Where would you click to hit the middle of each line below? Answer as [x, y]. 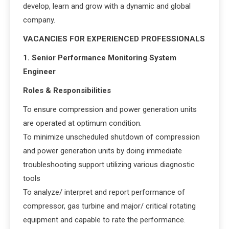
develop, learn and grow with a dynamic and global [107, 6]
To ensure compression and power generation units [110, 109]
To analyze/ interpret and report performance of [104, 192]
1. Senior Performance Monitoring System [100, 58]
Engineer [39, 71]
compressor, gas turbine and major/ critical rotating [109, 206]
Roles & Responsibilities [67, 90]
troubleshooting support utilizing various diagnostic [109, 164]
